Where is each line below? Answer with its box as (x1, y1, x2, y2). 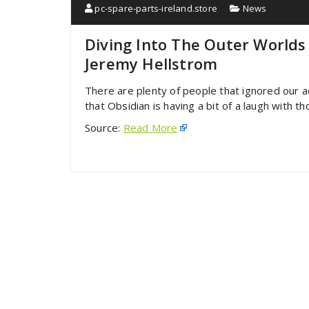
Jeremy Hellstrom (85, 53, 218, 74)
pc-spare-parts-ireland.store (92, 2, 218, 14)
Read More (123, 121, 178, 134)
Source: (85, 121, 123, 134)
